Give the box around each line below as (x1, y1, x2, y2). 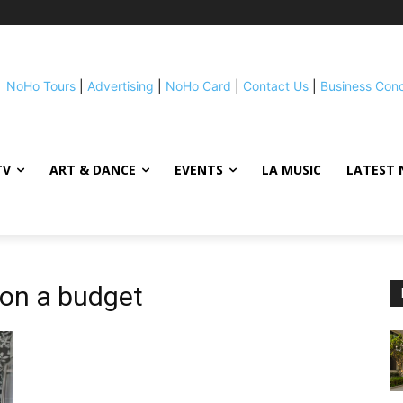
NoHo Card (165, 78, 231, 94)
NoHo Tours (5, 78, 76, 94)
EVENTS (175, 161, 223, 178)
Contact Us (242, 78, 309, 94)
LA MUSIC (262, 161, 321, 178)
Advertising (86, 78, 154, 94)
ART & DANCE (49, 161, 136, 178)
